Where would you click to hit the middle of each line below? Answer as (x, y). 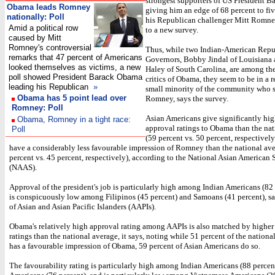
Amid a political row (43, 28)
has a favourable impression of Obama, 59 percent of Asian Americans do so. (135, 246)
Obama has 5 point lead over (72, 98)
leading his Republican (50, 87)
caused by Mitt (35, 38)
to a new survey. (172, 30)
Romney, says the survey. (187, 99)
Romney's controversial (50, 48)
